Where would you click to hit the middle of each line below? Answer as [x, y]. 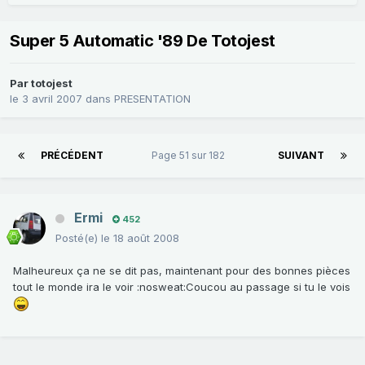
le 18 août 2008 [140, 237]
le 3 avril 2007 [46, 99]
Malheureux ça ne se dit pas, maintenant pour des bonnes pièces [182, 270]
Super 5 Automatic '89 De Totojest [143, 41]
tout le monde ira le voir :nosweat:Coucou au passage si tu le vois [182, 286]
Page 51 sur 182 [191, 155]
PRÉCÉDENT [72, 155]
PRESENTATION [152, 99]
